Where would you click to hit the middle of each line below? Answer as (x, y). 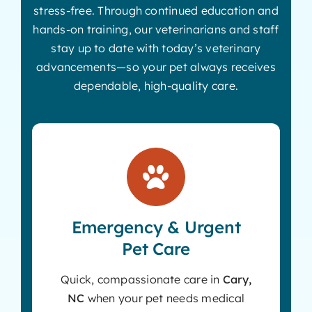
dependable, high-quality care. (156, 85)
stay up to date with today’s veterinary (156, 48)
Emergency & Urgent (156, 227)
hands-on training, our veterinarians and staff (156, 29)
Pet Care (156, 248)
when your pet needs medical (165, 298)
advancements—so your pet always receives (156, 67)
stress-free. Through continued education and (156, 10)
